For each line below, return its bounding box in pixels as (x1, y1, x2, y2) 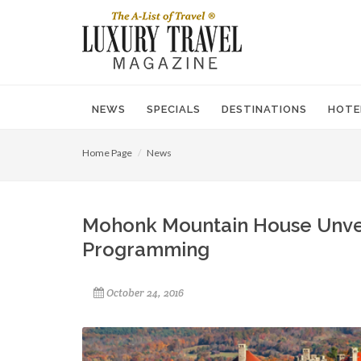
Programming (82, 238, 210, 261)
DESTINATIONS (222, 103, 307, 115)
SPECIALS (147, 103, 201, 115)
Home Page (82, 147, 132, 159)
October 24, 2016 (106, 286, 184, 300)
